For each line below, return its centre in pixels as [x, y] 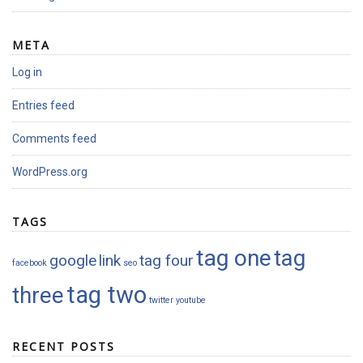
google [73, 261]
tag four [167, 261]
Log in [27, 73]
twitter [161, 301]
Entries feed [43, 106]
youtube [191, 301]
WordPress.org [50, 172]
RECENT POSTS [64, 347]
